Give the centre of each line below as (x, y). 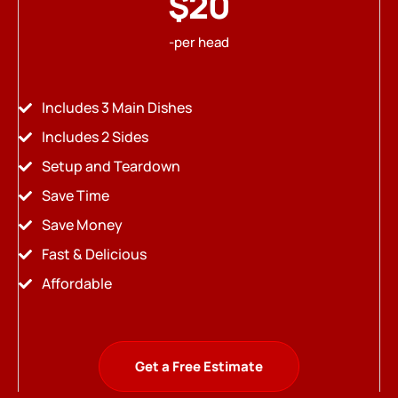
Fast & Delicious (94, 254)
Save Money (82, 224)
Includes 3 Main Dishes (116, 107)
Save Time (75, 195)
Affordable (76, 283)
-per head (199, 43)
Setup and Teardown (111, 166)
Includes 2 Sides (95, 136)
